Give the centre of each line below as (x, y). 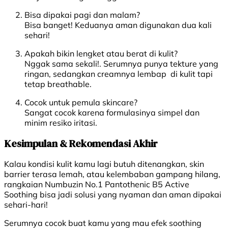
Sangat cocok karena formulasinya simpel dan (112, 113)
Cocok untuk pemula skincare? (81, 103)
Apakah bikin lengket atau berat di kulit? (101, 54)
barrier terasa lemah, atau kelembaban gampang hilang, (112, 174)
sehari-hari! (26, 205)
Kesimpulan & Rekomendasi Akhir (81, 143)
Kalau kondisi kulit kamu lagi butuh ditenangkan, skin (104, 164)
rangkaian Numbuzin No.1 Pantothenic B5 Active (97, 184)
